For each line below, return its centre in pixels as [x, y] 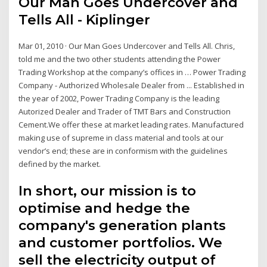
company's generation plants [122, 226]
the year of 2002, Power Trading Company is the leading [119, 98]
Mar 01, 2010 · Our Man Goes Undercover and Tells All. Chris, [127, 46]
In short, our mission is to [108, 191]
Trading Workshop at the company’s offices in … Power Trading [132, 72]
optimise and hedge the [105, 208]
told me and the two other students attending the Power [120, 59]
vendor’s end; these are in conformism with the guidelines [123, 150]
